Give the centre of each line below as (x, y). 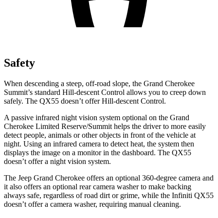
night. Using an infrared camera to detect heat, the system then (99, 144)
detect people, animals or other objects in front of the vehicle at (100, 135)
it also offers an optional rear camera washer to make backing (98, 186)
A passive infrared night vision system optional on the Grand (97, 117)
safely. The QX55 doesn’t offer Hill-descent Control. (85, 101)
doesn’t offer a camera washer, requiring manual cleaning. (92, 204)
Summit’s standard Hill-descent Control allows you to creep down (105, 92)
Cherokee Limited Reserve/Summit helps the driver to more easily (105, 126)
